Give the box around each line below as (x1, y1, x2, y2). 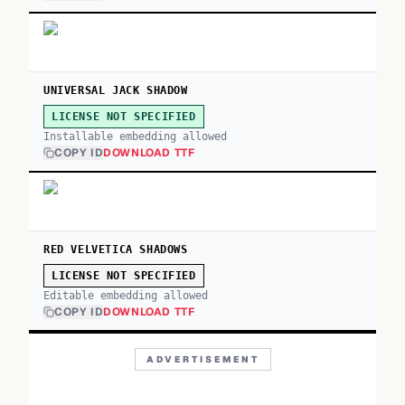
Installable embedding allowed (43, 130, 227, 143)
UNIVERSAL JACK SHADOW (43, 84, 188, 97)
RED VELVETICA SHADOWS (43, 243, 188, 256)
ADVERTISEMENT (146, 353, 259, 365)
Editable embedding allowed (43, 289, 208, 302)
